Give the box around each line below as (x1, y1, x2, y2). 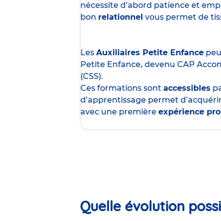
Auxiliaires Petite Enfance (96, 48, 204, 58)
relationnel (98, 12, 143, 22)
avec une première (80, 107, 158, 117)
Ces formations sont (80, 83, 163, 93)
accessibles (163, 83, 211, 93)
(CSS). (80, 72, 103, 81)
